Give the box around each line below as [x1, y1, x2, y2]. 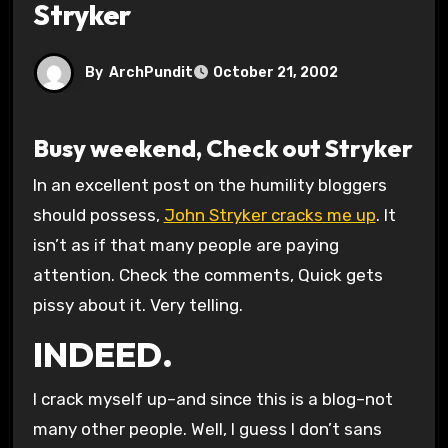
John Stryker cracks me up [163, 205, 376, 226]
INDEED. [32, 333, 173, 377]
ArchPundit [108, 63, 193, 81]
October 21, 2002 [212, 64, 338, 82]
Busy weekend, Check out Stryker [32, 132, 413, 163]
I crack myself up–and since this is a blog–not [32, 388, 393, 409]
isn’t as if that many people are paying [32, 235, 339, 256]
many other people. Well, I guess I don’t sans [32, 418, 382, 439]
